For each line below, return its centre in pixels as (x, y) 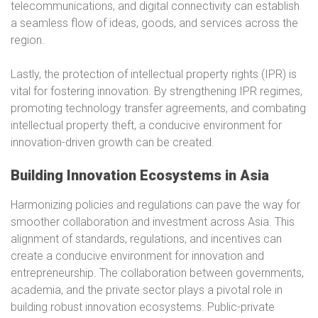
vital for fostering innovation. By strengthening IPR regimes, (157, 91)
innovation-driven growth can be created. (113, 142)
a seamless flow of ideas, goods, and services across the (154, 23)
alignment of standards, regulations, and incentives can (146, 239)
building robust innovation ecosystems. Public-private (143, 307)
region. (28, 40)
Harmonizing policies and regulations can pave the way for (155, 205)
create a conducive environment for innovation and (137, 256)
